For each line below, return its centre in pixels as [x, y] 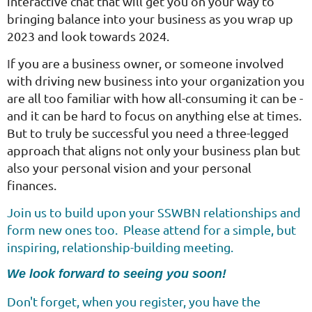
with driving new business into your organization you [156, 80]
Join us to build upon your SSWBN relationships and [154, 212]
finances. [33, 185]
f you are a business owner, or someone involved [147, 63]
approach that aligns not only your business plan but [154, 150]
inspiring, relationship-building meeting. [122, 247]
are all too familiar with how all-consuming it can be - [155, 98]
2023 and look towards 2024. [88, 36]
